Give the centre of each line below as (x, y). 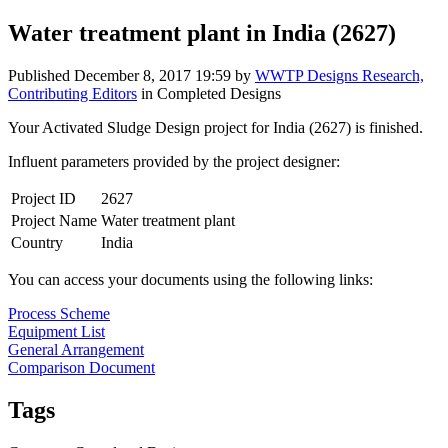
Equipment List (56, 331)
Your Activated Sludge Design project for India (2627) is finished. (215, 127)
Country (37, 242)
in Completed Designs (209, 93)
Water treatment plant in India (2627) (202, 32)
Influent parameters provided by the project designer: (174, 161)
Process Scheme (59, 313)
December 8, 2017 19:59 (152, 75)
